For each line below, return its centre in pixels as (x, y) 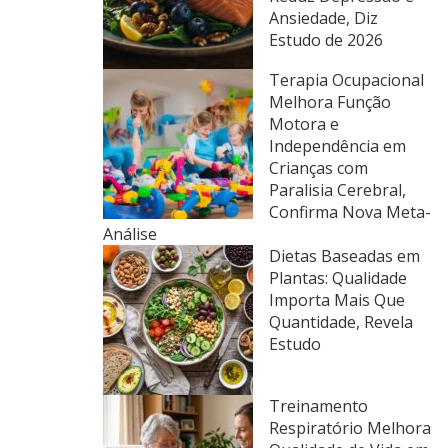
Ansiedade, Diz (323, 18)
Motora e (304, 124)
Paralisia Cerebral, (337, 190)
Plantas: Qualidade (338, 278)
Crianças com (318, 168)
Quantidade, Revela (341, 322)
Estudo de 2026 (326, 40)
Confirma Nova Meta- (350, 212)
